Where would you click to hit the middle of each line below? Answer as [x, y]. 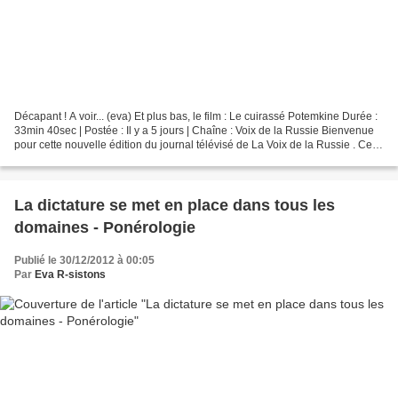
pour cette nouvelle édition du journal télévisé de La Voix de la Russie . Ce [193, 144]
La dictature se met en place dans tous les [175, 205]
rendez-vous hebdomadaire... [85, 159]
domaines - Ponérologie [105, 227]
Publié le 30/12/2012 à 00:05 [84, 260]
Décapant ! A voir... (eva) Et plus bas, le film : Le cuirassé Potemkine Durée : [196, 116]
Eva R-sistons [70, 274]
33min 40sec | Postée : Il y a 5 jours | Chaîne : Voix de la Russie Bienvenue [194, 130]
